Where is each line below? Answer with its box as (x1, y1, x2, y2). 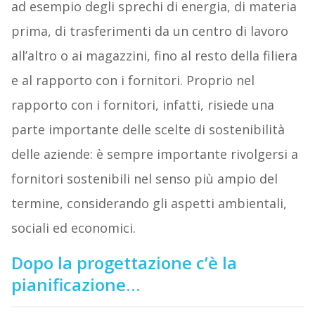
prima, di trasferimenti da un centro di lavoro (11, 22, 288, 40)
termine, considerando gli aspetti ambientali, (11, 195, 287, 212)
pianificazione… (11, 273, 140, 297)
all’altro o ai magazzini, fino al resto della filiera (11, 47, 297, 65)
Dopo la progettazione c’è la (11, 251, 237, 275)
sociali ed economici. (11, 219, 136, 237)
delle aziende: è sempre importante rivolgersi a (11, 146, 298, 163)
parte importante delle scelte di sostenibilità (11, 121, 285, 139)
